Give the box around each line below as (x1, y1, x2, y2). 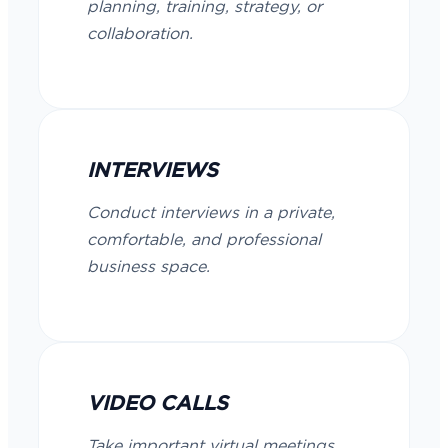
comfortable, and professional (87, 232, 321, 248)
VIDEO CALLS (87, 394, 228, 414)
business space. (87, 259, 210, 275)
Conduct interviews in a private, (87, 205, 335, 221)
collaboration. (87, 26, 193, 42)
